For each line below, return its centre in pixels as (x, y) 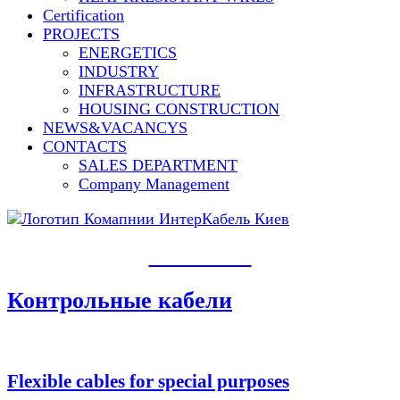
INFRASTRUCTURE (150, 91)
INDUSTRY (119, 72)
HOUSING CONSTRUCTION (179, 109)
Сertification (83, 16)
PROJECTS (81, 34)
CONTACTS (85, 147)
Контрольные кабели (120, 300)
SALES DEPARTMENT (158, 166)
